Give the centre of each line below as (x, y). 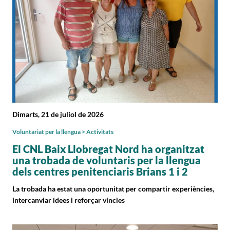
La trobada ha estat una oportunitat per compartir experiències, (113, 188)
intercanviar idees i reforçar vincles (69, 200)
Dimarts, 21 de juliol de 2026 (58, 114)
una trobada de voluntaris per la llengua (107, 160)
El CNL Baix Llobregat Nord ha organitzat (108, 149)
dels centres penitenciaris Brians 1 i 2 (100, 171)
